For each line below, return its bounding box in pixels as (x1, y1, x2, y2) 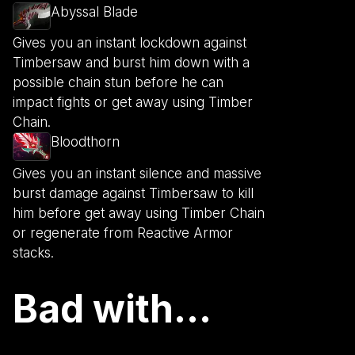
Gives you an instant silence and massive (13, 165, 261, 181)
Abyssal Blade (51, 3, 138, 20)
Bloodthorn (51, 134, 120, 151)
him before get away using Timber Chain (13, 204, 265, 221)
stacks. (13, 244, 54, 261)
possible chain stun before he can (13, 74, 223, 91)
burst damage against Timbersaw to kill (13, 185, 254, 201)
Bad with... (13, 284, 212, 332)
